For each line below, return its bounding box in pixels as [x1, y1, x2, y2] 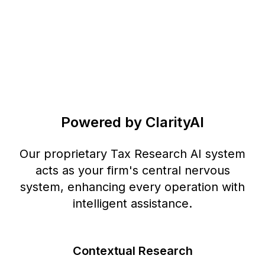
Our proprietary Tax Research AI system [20, 146, 245, 161]
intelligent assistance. [73, 196, 192, 211]
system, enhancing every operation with [20, 179, 245, 194]
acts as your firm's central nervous [35, 163, 230, 177]
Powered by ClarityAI [61, 113, 204, 131]
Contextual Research [72, 243, 193, 258]
